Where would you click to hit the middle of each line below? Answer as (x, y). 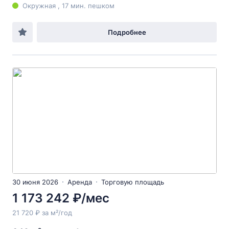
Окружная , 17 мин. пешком (68, 6)
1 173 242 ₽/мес (61, 198)
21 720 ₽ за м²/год (42, 213)
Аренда (80, 182)
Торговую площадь (133, 182)
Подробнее (127, 32)
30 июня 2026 (35, 182)
